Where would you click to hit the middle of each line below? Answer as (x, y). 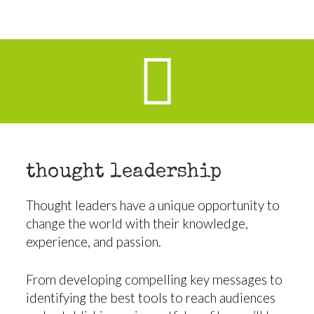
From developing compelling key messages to (155, 280)
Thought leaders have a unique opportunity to (153, 206)
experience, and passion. (94, 242)
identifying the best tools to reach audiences (151, 298)
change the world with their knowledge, (137, 224)
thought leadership (124, 173)
